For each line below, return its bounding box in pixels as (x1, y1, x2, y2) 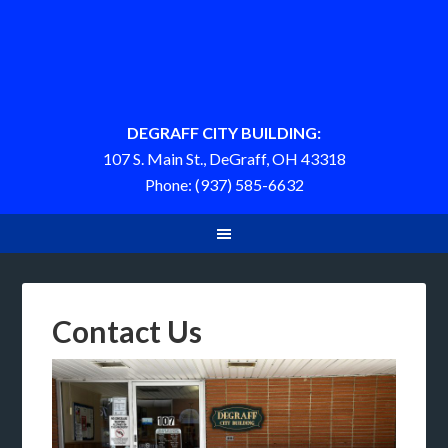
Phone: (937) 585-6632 (144, 175, 304, 194)
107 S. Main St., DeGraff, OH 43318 (102, 149, 346, 168)
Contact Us (52, 313, 203, 349)
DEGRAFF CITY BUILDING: (127, 123, 321, 142)
